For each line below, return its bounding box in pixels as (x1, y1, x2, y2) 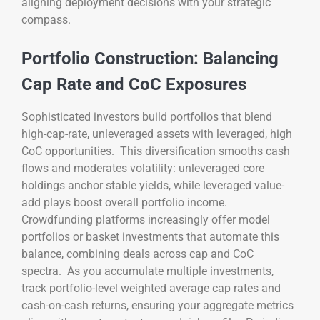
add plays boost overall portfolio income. (21, 196, 230, 210)
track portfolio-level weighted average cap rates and (21, 281, 281, 296)
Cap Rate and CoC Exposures (21, 74, 246, 95)
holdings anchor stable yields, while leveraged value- (21, 179, 284, 193)
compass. (21, 13, 71, 27)
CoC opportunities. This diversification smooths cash (21, 144, 290, 159)
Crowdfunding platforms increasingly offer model (21, 213, 270, 227)
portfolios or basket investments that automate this (21, 230, 279, 244)
